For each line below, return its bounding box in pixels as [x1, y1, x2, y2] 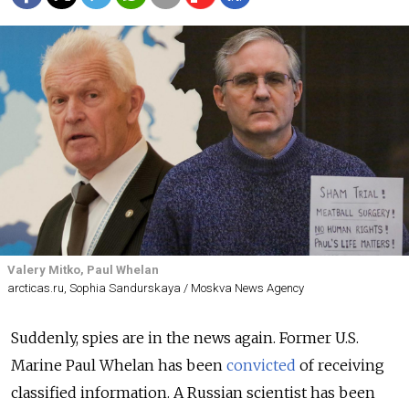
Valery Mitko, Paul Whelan [7, 263, 159, 277]
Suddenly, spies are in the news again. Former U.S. [11, 329, 359, 348]
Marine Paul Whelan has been [11, 356, 226, 375]
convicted [226, 356, 296, 375]
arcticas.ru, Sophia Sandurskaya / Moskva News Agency [7, 281, 304, 296]
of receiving [296, 356, 384, 375]
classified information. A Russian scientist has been [11, 383, 375, 403]
